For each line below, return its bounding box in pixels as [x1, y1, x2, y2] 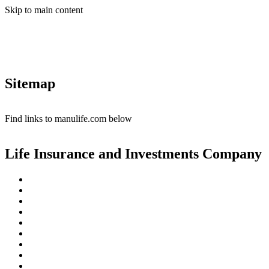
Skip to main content [5, 5, 83, 15]
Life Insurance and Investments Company [5, 145, 262, 162]
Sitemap [5, 75, 55, 91]
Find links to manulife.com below [5, 113, 132, 124]
